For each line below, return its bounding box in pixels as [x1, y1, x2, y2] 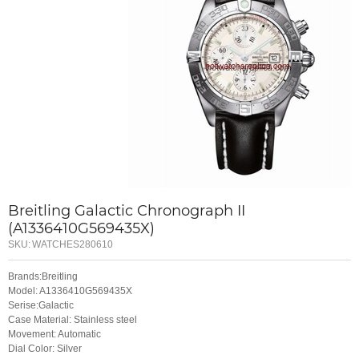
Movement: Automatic [8, 329, 101, 341]
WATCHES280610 [32, 238, 113, 250]
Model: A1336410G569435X [8, 285, 132, 297]
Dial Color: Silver [8, 343, 82, 355]
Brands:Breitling [8, 271, 78, 283]
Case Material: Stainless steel [8, 314, 137, 326]
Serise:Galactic [8, 300, 74, 312]
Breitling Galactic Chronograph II [8, 201, 245, 220]
